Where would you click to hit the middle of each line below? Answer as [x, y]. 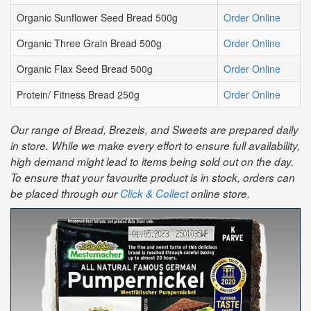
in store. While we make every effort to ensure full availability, [155, 145]
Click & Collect [154, 193]
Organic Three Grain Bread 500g [89, 43]
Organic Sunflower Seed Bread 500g [97, 17]
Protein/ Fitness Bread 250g [78, 94]
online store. [219, 193]
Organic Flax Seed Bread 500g [85, 69]
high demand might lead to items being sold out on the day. [152, 161]
